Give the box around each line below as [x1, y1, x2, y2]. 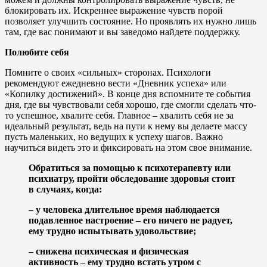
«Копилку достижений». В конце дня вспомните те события [5, 88, 250, 99]
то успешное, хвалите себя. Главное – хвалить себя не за [5, 110, 234, 120]
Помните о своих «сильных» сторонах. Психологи [5, 67, 211, 77]
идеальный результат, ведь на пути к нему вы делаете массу [5, 120, 247, 131]
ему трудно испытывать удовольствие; [29, 225, 196, 236]
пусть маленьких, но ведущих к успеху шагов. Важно [5, 131, 223, 142]
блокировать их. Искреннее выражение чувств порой [5, 5, 223, 15]
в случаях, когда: [29, 184, 102, 194]
